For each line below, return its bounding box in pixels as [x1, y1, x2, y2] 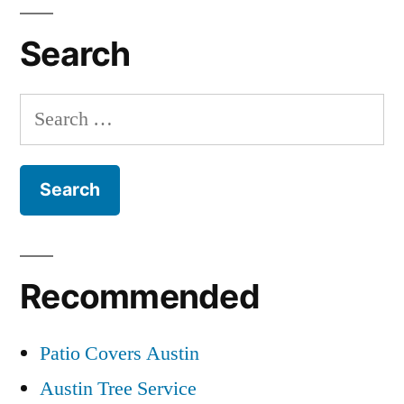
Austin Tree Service [40, 376, 197, 401]
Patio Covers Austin [40, 341, 199, 366]
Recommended [20, 276, 260, 317]
